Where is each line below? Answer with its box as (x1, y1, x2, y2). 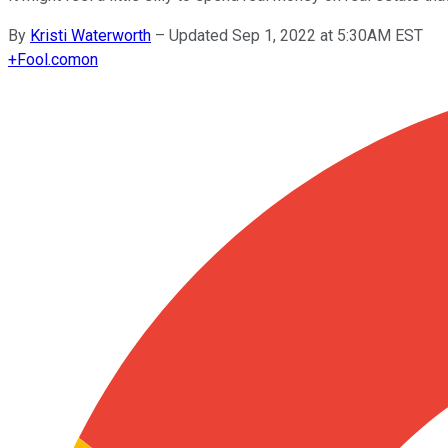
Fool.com (17, 49, 81, 69)
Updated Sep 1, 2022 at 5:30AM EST (169, 25, 423, 45)
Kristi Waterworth (30, 25, 151, 45)
